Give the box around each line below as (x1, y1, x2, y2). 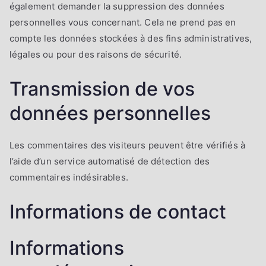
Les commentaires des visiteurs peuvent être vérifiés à (9, 139, 246, 151)
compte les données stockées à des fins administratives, (9, 32, 252, 44)
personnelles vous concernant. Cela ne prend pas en (9, 16, 236, 28)
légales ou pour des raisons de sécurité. (9, 48, 182, 60)
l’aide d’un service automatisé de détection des (9, 155, 210, 167)
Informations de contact (9, 199, 227, 223)
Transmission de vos (9, 77, 195, 100)
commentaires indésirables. (9, 171, 128, 183)
